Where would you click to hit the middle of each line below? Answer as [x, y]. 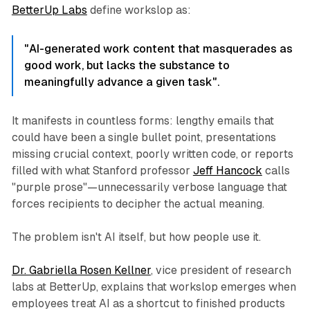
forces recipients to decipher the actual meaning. [138, 204]
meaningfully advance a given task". [121, 82]
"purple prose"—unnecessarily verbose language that [149, 188]
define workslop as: [139, 10]
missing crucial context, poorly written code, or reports [152, 154]
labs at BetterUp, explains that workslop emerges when [154, 287]
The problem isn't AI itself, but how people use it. [136, 237]
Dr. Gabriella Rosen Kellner [81, 271]
